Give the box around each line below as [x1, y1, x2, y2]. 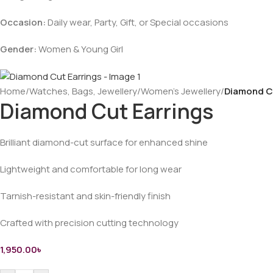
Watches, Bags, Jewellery [29, 84, 137, 97]
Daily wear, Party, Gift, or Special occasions [46, 15, 229, 29]
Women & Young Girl [37, 42, 123, 55]
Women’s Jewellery [141, 84, 221, 97]
